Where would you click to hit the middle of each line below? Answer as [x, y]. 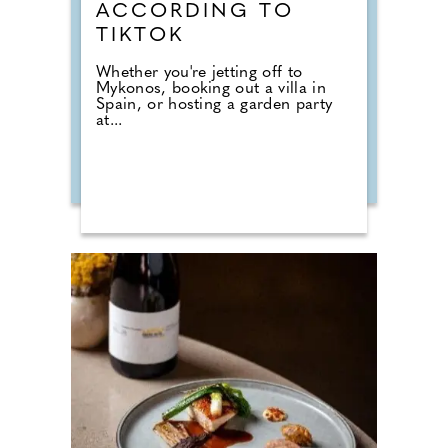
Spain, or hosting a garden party [214, 105]
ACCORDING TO [195, 12]
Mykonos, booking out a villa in [211, 89]
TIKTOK [140, 36]
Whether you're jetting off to [199, 73]
